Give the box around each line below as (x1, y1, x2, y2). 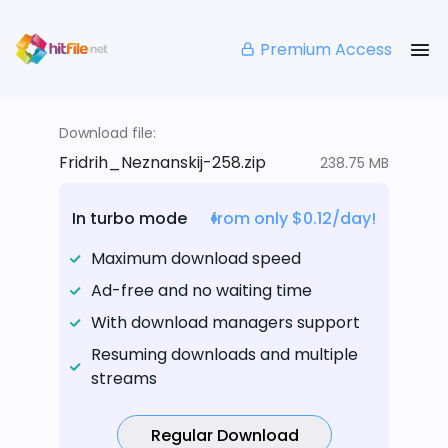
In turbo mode (72, 207, 187, 231)
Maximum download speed (91, 247, 301, 271)
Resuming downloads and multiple (91, 343, 358, 367)
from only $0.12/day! (211, 207, 376, 231)
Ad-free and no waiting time (91, 279, 312, 303)
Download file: (59, 123, 156, 144)
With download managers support (91, 311, 360, 335)
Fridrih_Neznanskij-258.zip (59, 151, 266, 175)
